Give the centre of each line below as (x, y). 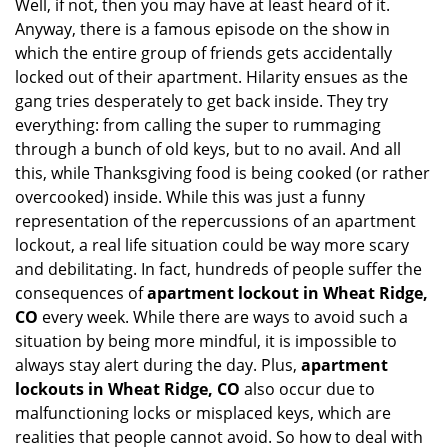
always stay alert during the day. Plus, (158, 365)
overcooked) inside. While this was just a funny (190, 197)
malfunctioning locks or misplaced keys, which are (203, 413)
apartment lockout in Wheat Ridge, (287, 293)
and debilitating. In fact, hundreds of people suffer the (218, 269)
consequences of (81, 293)
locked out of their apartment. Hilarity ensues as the (211, 77)
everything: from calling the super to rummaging (198, 125)
